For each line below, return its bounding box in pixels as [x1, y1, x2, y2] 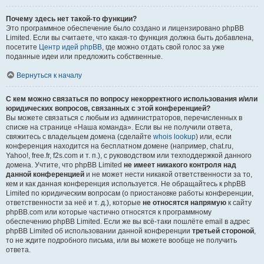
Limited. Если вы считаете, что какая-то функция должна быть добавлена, [6, 34, 253, 42]
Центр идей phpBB [39, 43, 102, 51]
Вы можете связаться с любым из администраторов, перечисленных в [6, 114, 242, 122]
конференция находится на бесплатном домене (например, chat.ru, [6, 142, 233, 150]
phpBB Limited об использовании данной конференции [6, 227, 192, 235]
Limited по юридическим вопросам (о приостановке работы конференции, [6, 189, 253, 197]
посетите [6, 43, 39, 51]
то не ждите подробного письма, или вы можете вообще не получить [6, 236, 237, 245]
